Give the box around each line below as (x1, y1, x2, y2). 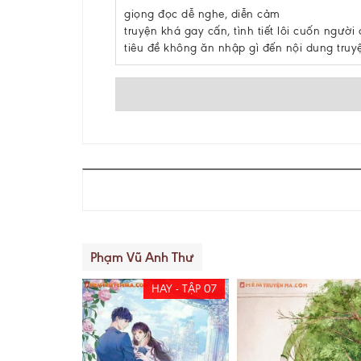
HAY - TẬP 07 (151, 282, 217, 296)
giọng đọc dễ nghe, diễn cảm (124, 7, 280, 21)
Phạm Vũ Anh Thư (90, 249, 194, 265)
